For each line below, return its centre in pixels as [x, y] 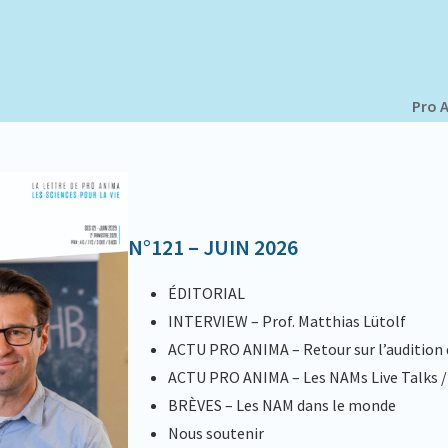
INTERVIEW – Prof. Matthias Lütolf [286, 321]
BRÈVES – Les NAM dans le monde [281, 405]
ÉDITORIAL [206, 293]
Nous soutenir [215, 433]
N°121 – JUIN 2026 [212, 247]
